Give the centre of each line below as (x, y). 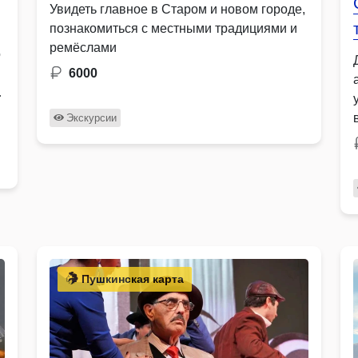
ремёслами (83, 47)
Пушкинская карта (131, 278)
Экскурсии (91, 117)
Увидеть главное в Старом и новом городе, (177, 9)
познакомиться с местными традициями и (173, 28)
